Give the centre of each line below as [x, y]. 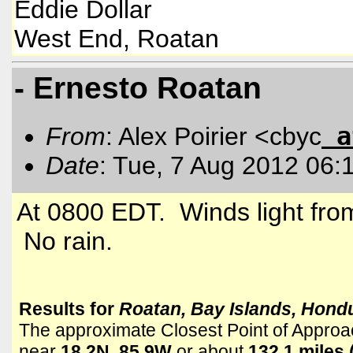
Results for [69, 308]
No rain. [65, 242]
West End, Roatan [117, 39]
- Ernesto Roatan [138, 88]
